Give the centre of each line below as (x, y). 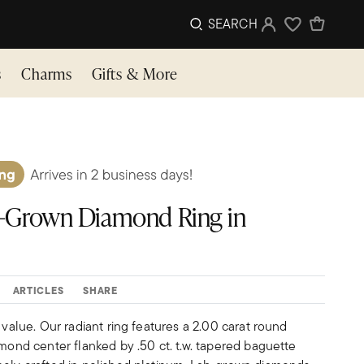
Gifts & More (135, 73)
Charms (47, 73)
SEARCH (232, 24)
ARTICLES (38, 290)
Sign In (279, 24)
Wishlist (304, 31)
